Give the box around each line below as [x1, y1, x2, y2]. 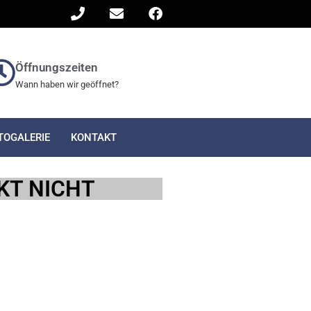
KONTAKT [70, 131, 117, 144]
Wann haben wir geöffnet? [15, 79, 119, 90]
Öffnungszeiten [15, 60, 98, 74]
